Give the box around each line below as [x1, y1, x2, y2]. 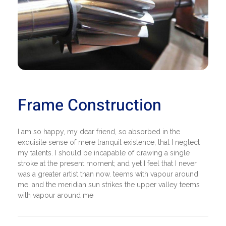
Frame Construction [18, 93, 161, 117]
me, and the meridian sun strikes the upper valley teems [18, 180, 200, 189]
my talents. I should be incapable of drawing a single [18, 148, 190, 157]
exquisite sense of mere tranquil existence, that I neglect [18, 138, 200, 146]
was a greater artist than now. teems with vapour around [18, 169, 198, 178]
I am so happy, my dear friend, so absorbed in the [18, 127, 180, 136]
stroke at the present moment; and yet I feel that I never [18, 159, 197, 167]
